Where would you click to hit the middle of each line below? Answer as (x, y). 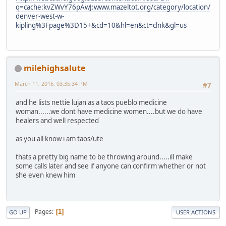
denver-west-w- (40, 16)
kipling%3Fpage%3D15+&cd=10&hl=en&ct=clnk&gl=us (101, 25)
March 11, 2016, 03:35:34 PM (51, 83)
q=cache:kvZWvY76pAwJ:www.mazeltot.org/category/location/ (113, 7)
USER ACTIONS (196, 212)
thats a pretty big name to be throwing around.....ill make (104, 157)
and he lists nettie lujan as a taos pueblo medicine (91, 103)
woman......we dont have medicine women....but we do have (109, 112)
